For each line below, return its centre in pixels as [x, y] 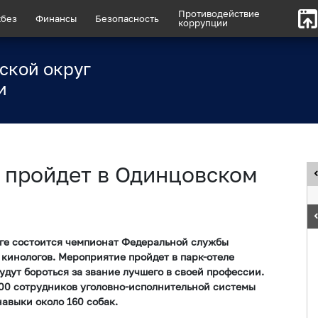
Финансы [56, 18]
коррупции [203, 23]
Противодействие [219, 14]
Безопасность [127, 18]
